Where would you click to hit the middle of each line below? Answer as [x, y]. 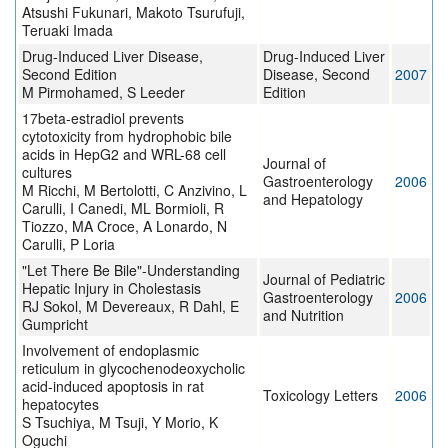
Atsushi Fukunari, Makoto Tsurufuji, [133, 12]
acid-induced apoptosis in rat [113, 386]
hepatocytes [60, 404]
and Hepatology [313, 199]
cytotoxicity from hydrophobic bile [127, 136]
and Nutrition [303, 315]
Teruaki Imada [67, 30]
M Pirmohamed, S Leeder [103, 92]
